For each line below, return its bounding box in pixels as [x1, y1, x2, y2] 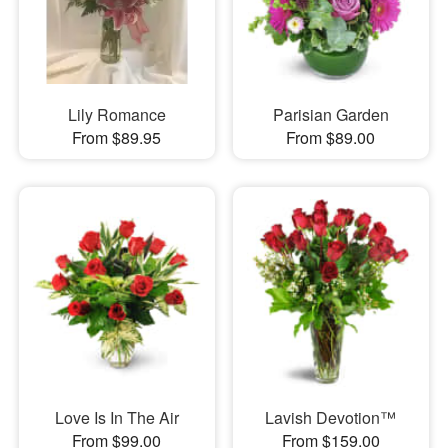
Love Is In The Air [54, 406, 179, 430]
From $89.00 [286, 125, 376, 149]
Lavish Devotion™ [265, 406, 397, 430]
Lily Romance [67, 102, 166, 126]
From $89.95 [72, 125, 162, 149]
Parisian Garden [272, 102, 389, 126]
